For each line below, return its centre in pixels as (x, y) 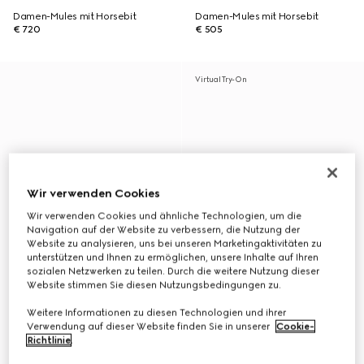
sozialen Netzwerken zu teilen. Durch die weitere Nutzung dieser (173, 271)
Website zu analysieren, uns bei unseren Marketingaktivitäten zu (175, 243)
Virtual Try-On (221, 79)
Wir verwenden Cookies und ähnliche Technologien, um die (165, 216)
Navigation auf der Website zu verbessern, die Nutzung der (164, 230)
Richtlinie (49, 340)
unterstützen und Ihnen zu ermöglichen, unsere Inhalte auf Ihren (173, 257)
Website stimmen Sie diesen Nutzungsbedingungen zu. (154, 285)
